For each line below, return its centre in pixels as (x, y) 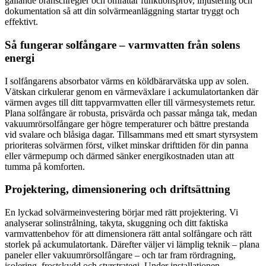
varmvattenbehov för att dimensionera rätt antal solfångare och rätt (128, 234)
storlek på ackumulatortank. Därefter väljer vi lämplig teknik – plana (132, 244)
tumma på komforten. (45, 166)
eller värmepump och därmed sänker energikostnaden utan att (119, 156)
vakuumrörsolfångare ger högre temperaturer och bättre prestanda (127, 123)
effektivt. (21, 22)
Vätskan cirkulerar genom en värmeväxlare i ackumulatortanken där (132, 91)
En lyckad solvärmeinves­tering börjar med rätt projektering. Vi (121, 212)
